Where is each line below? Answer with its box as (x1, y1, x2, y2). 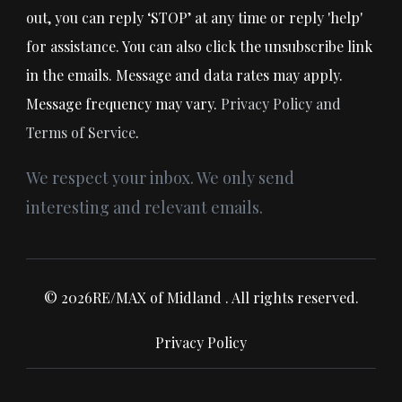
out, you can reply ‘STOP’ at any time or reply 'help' (26, 7, 363, 27)
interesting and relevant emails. (26, 196, 263, 218)
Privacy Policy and (221, 93, 341, 113)
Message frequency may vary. (26, 93, 221, 113)
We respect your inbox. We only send (26, 166, 294, 188)
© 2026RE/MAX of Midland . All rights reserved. (43, 287, 359, 307)
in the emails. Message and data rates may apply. (26, 65, 343, 84)
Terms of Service (26, 122, 135, 142)
